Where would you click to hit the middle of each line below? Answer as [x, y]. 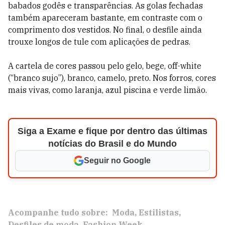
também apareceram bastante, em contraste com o [105, 18]
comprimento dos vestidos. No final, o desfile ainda [105, 30]
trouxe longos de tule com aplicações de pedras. [99, 42]
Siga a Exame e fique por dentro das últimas [112, 131]
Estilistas [159, 212]
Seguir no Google [118, 160]
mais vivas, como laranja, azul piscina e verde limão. [107, 90]
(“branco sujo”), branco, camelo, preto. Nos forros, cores [112, 78]
